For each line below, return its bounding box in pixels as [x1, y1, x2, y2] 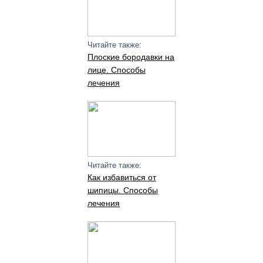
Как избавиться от [87, 173, 156, 182]
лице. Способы [87, 65, 146, 75]
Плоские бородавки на [87, 52, 174, 62]
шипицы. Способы [87, 186, 158, 195]
